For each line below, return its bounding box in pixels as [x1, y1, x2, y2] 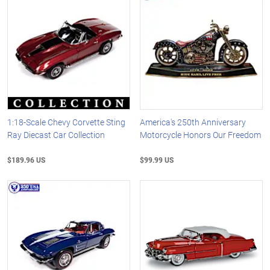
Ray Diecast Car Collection [7, 129, 105, 141]
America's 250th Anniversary [140, 116, 246, 128]
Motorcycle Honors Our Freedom [140, 129, 262, 141]
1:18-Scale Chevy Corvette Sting [7, 116, 125, 128]
